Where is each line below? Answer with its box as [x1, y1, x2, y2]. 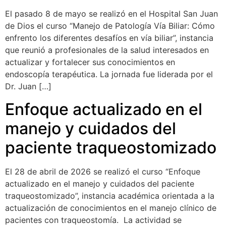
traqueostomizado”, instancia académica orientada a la [5, 190, 214, 201]
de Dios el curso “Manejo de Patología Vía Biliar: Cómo [5, 21, 215, 31]
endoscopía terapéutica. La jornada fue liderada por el [5, 69, 213, 80]
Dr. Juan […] [5, 81, 51, 92]
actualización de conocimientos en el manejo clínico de [5, 202, 216, 213]
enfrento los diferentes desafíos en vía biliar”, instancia [5, 33, 213, 43]
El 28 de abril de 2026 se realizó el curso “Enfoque [5, 166, 200, 177]
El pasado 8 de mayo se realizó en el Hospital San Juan [5, 9, 218, 19]
